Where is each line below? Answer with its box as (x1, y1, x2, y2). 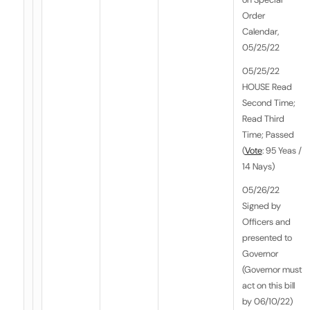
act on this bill (241, 280, 295, 292)
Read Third (241, 113, 284, 125)
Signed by (241, 200, 281, 212)
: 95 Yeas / (262, 145, 302, 157)
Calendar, (241, 26, 279, 38)
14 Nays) (241, 161, 275, 173)
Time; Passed (241, 129, 294, 141)
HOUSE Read (241, 81, 292, 93)
